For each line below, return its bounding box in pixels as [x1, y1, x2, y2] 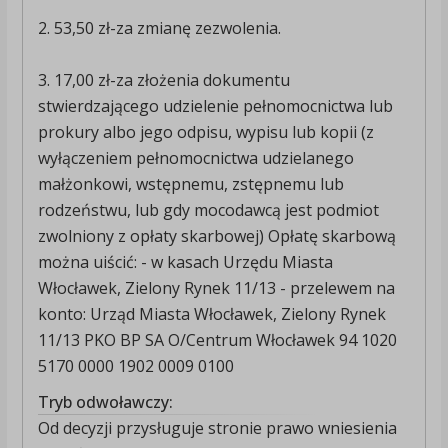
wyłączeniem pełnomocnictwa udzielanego [37, 147, 354, 170]
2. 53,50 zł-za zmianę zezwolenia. [37, 17, 281, 40]
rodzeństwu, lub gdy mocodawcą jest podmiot [37, 199, 379, 222]
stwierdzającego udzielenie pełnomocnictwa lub [37, 95, 393, 118]
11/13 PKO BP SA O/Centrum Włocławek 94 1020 [37, 329, 397, 352]
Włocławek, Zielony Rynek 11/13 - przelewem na [37, 277, 395, 300]
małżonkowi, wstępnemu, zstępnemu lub [37, 173, 344, 196]
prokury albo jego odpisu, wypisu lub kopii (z [37, 121, 374, 144]
